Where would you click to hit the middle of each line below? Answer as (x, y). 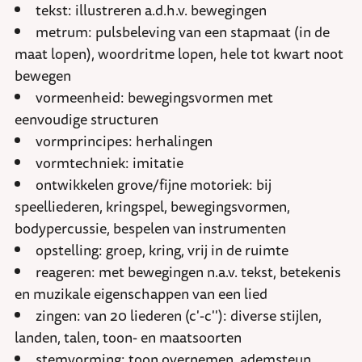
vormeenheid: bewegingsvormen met (154, 97)
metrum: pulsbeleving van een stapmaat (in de (183, 32)
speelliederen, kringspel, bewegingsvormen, (152, 206)
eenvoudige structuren (86, 119)
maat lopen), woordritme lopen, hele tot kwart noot (179, 54)
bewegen (43, 76)
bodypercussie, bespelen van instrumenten (150, 228)
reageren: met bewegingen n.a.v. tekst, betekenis (188, 272)
